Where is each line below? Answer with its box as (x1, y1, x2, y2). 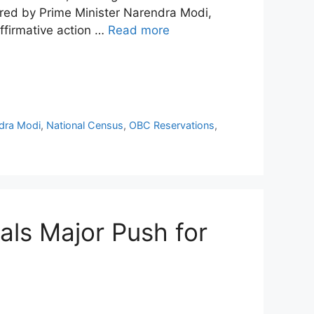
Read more (108, 23, 170, 38)
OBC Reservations (129, 118, 215, 131)
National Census (46, 118, 124, 131)
